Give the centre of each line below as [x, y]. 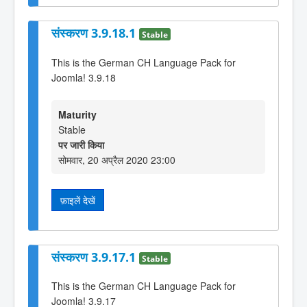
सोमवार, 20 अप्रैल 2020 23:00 [117, 160]
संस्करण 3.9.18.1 [95, 33]
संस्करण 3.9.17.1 [95, 257]
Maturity [77, 115]
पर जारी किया [81, 145]
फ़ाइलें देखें [78, 200]
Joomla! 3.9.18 [84, 77]
